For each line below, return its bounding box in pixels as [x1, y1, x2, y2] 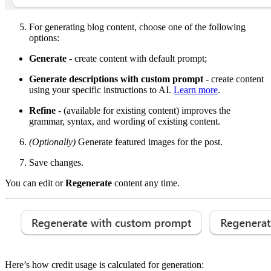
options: [29, 33, 59, 44]
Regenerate [65, 178, 112, 189]
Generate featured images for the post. [76, 137, 223, 148]
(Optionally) [29, 137, 76, 148]
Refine [29, 105, 56, 116]
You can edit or [5, 178, 65, 189]
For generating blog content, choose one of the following [29, 22, 246, 33]
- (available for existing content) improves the [56, 105, 230, 116]
